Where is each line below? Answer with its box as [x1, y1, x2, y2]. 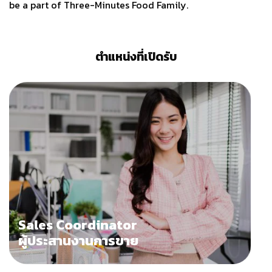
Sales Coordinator [18, 214, 137, 236]
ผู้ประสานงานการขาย [18, 230, 138, 251]
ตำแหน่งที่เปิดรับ [95, 47, 177, 66]
